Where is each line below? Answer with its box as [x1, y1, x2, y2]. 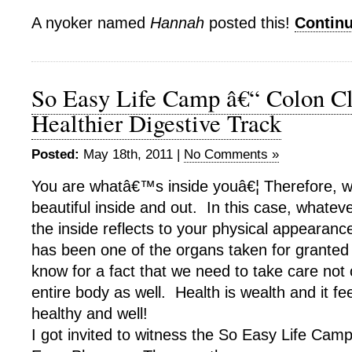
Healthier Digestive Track [31, 107, 281, 139]
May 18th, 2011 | [79, 147, 184, 162]
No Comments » [184, 147, 279, 162]
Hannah [150, 14, 204, 31]
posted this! [204, 14, 295, 31]
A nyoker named [31, 14, 150, 31]
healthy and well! [31, 305, 148, 322]
